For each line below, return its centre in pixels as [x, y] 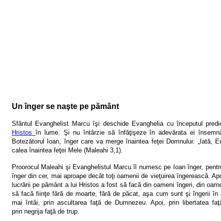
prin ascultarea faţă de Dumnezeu [94, 202]
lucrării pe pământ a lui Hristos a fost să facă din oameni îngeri [102, 184]
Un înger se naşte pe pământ [65, 106]
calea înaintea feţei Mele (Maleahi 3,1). [67, 150]
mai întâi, [28, 202]
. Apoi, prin [164, 202]
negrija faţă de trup [51, 211]
